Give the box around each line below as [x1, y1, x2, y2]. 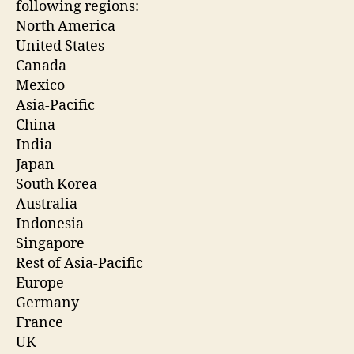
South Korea [16, 175, 100, 194]
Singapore [16, 235, 88, 254]
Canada [16, 57, 70, 76]
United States [16, 37, 107, 56]
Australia [16, 195, 81, 214]
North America [16, 17, 119, 36]
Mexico [16, 77, 68, 96]
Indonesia [16, 215, 87, 234]
